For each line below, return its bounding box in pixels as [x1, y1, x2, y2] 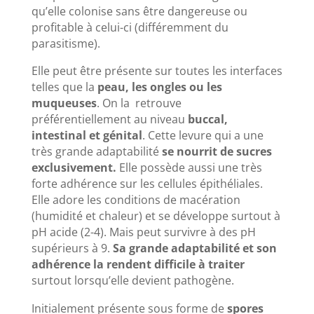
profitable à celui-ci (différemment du [31, 20, 228, 36]
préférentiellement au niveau [31, 111, 188, 128]
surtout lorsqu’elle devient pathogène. [31, 273, 234, 289]
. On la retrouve [96, 95, 182, 111]
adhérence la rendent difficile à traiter [31, 257, 245, 273]
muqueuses [31, 95, 97, 111]
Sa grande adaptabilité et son [112, 240, 277, 257]
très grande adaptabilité [31, 144, 162, 160]
